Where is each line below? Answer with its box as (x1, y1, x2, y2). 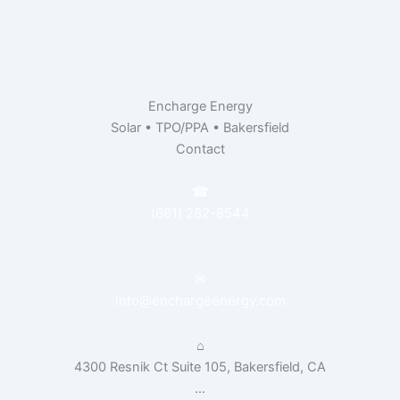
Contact (175, 140, 225, 157)
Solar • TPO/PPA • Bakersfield (111, 119, 289, 136)
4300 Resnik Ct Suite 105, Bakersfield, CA (74, 359, 326, 375)
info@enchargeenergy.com (114, 291, 286, 309)
